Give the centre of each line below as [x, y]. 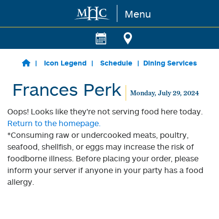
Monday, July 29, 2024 [164, 93]
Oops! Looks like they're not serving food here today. [105, 111]
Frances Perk [67, 89]
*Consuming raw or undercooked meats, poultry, [98, 135]
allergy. [21, 182]
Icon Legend [65, 63]
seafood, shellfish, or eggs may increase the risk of [101, 147]
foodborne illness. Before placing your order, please [103, 158]
